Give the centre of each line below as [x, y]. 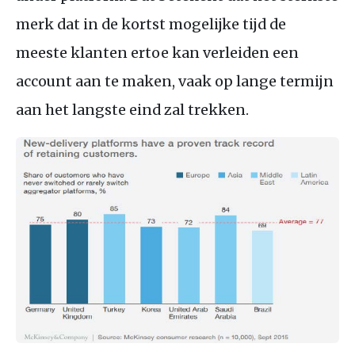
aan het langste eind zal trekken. [132, 109]
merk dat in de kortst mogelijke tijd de [151, 24]
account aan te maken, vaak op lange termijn [175, 81]
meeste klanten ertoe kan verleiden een [157, 52]
